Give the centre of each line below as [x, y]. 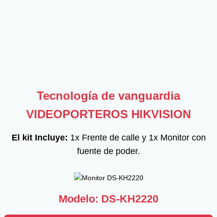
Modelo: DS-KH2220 [108, 199]
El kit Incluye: [39, 138]
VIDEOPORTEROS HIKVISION [108, 114]
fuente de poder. [108, 151]
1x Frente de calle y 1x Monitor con [137, 138]
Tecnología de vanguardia [108, 96]
